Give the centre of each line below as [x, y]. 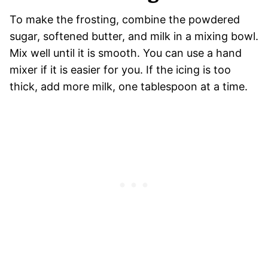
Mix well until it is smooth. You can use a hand [126, 53]
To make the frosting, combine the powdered [125, 19]
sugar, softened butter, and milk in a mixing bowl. [134, 36]
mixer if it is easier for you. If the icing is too [120, 69]
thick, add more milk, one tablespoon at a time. [129, 86]
